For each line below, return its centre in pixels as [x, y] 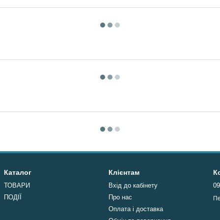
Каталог [18, 172]
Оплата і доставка [136, 209]
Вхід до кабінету [133, 185]
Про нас [120, 197]
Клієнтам [124, 172]
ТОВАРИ [17, 185]
